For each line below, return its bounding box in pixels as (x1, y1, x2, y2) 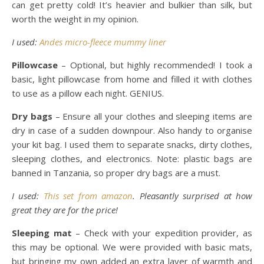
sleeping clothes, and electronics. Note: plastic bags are (12, 153, 252, 164)
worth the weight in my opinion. (12, 13, 138, 25)
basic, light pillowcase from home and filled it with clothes (12, 73, 252, 85)
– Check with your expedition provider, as (71, 227, 252, 239)
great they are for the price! (12, 204, 118, 216)
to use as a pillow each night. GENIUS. (12, 87, 164, 99)
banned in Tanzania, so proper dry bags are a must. (12, 167, 220, 179)
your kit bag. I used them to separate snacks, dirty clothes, (12, 138, 252, 150)
